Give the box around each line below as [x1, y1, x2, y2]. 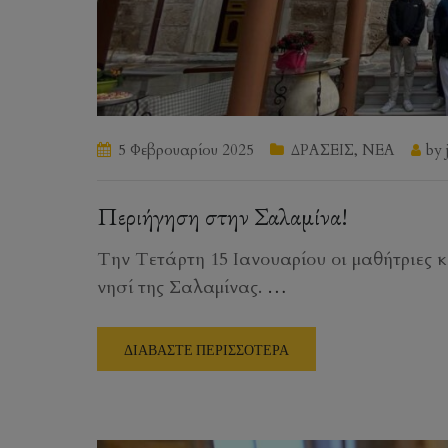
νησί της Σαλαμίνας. [97, 275, 267, 301]
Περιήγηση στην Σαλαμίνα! [97, 201, 348, 233]
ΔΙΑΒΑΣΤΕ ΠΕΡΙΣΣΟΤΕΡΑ [124, 341, 289, 359]
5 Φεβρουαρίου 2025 [118, 140, 254, 161]
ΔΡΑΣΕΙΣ [291, 140, 354, 161]
